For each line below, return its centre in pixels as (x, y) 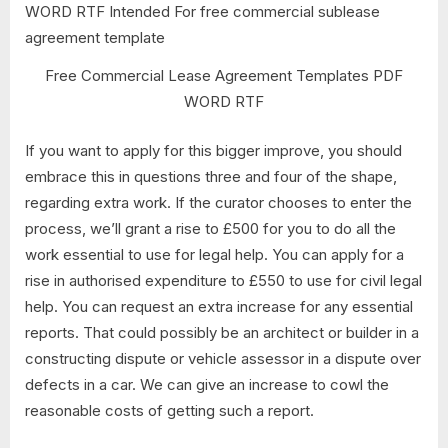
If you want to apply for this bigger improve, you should (213, 150)
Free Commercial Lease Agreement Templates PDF (224, 76)
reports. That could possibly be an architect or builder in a (222, 332)
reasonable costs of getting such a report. (169, 410)
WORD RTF (224, 102)
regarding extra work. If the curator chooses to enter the (218, 202)
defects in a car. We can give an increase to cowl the (207, 384)
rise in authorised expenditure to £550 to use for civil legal (223, 280)
